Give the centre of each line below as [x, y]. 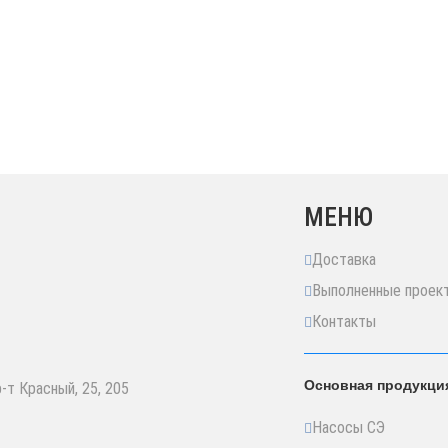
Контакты [344, 321]
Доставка [344, 259]
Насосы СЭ [348, 427]
